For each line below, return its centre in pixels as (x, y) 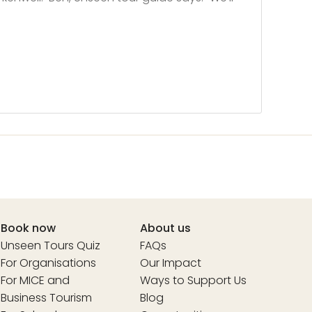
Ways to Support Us (193, 280)
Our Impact (171, 263)
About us (165, 228)
